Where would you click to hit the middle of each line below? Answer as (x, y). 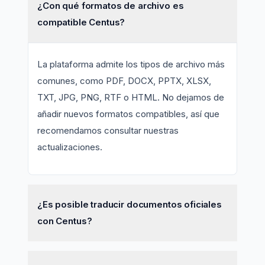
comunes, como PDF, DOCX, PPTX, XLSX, (124, 80)
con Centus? (65, 221)
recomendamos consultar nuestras (108, 130)
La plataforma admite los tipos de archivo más (131, 64)
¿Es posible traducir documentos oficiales (130, 204)
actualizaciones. (70, 147)
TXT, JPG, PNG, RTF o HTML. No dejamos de (131, 97)
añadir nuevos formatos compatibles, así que (128, 114)
